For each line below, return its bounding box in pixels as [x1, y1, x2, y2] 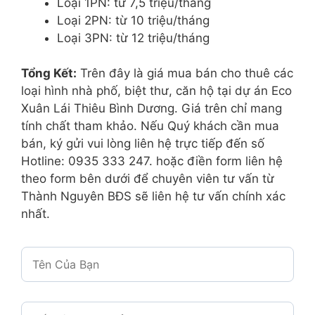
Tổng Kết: [21, 66, 77, 81]
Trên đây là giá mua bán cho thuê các [77, 66, 293, 81]
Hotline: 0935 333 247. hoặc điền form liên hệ [21, 154, 283, 169]
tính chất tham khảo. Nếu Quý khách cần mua [21, 119, 279, 134]
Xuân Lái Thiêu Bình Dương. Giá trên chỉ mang [21, 101, 282, 116]
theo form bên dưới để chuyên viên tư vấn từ [21, 172, 274, 186]
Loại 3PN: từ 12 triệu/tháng [57, 30, 210, 45]
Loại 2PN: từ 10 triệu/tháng [57, 13, 210, 27]
